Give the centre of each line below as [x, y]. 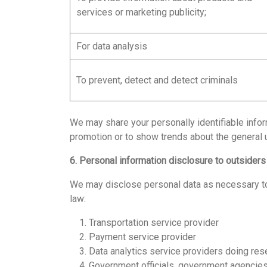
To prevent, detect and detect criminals [157, 80]
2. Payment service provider [133, 237]
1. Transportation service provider [144, 223]
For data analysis [112, 46]
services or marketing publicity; [141, 12]
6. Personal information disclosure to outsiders [168, 161]
